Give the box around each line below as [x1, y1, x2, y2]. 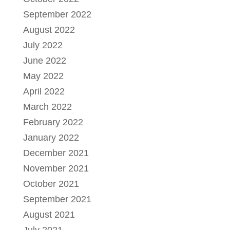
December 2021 [23, 147, 89, 158]
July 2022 [23, 40, 63, 50]
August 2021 [23, 209, 75, 220]
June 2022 [23, 55, 66, 66]
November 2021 [23, 163, 89, 174]
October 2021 [23, 178, 79, 189]
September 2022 [23, 9, 91, 20]
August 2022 [23, 24, 75, 35]
